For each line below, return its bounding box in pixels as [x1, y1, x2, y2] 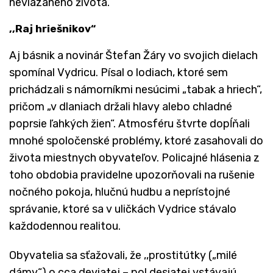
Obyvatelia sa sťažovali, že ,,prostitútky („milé [9, 248, 237, 262]
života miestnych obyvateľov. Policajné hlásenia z [9, 151, 260, 165]
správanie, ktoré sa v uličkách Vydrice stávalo [9, 202, 236, 216]
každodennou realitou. [9, 219, 121, 233]
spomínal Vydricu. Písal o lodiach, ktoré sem [9, 65, 228, 79]
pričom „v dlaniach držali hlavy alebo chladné [9, 99, 232, 113]
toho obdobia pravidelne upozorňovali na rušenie [9, 168, 255, 182]
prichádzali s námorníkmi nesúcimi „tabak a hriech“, [9, 82, 262, 96]
